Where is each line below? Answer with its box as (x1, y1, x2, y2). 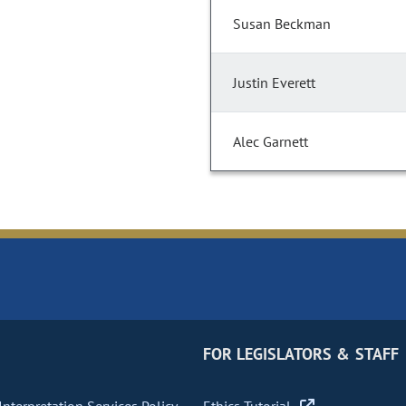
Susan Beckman (233, 14, 331, 34)
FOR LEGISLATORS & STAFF (202, 343, 399, 365)
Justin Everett (233, 73, 315, 92)
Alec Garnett (233, 132, 308, 151)
